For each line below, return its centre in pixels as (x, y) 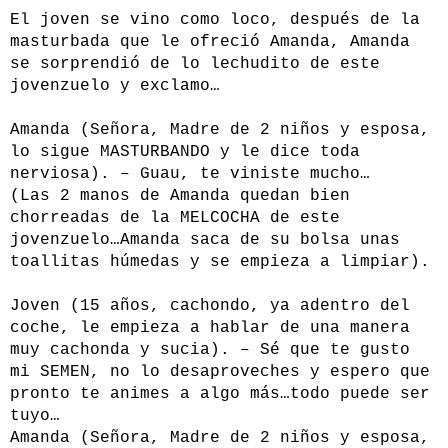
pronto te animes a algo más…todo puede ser (220, 394)
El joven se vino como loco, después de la (215, 20)
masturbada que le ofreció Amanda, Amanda (210, 42)
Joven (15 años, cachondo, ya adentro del (210, 306)
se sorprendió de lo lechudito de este (195, 64)
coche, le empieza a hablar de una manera (210, 328)
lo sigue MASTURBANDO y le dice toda (185, 152)
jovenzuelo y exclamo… (115, 86)
